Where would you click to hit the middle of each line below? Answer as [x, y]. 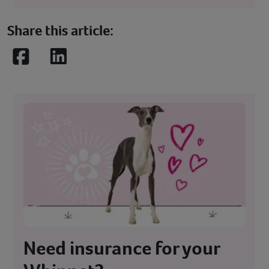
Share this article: [60, 30]
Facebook [47, 64]
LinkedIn [81, 64]
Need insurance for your [122, 248]
